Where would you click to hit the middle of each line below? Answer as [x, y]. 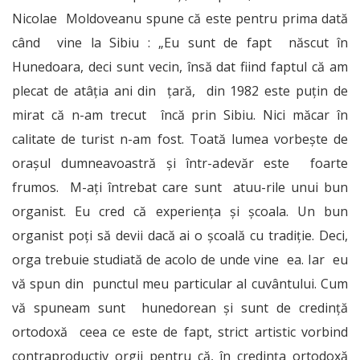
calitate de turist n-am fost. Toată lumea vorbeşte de [180, 139]
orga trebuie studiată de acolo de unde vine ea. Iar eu [180, 260]
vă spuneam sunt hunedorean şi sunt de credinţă [180, 308]
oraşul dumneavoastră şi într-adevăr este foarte [180, 163]
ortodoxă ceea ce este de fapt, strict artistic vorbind [180, 332]
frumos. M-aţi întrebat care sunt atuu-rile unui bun [180, 187]
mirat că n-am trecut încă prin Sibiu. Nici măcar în [180, 115]
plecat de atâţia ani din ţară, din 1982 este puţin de [180, 91]
